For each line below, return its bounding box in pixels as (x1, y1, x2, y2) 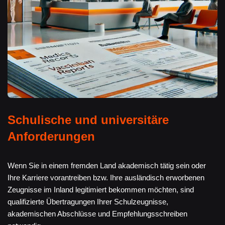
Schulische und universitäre (8, 113, 169, 127)
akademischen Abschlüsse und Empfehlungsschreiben (8, 209, 187, 218)
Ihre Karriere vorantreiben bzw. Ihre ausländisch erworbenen (8, 173, 204, 182)
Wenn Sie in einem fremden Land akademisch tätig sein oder (8, 161, 206, 170)
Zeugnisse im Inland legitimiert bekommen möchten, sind (8, 185, 194, 194)
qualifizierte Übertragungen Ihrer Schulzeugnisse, (8, 197, 168, 206)
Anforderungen (8, 129, 95, 143)
